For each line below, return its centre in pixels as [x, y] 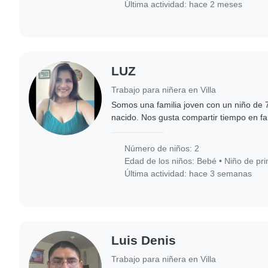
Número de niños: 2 [161, 149]
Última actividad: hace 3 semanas [187, 174]
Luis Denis [144, 240]
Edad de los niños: [160, 161]
